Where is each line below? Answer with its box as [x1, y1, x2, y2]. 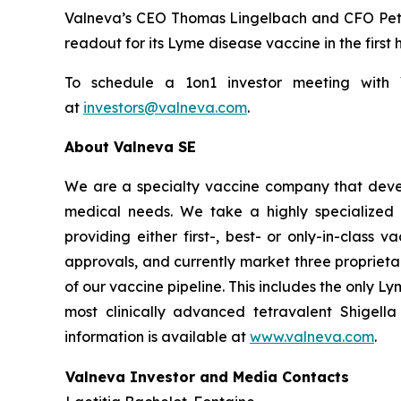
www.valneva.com [250, 328, 374, 346]
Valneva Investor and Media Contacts [65, 368, 349, 387]
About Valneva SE [64, 138, 196, 157]
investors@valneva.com [83, 98, 247, 117]
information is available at [64, 328, 250, 346]
